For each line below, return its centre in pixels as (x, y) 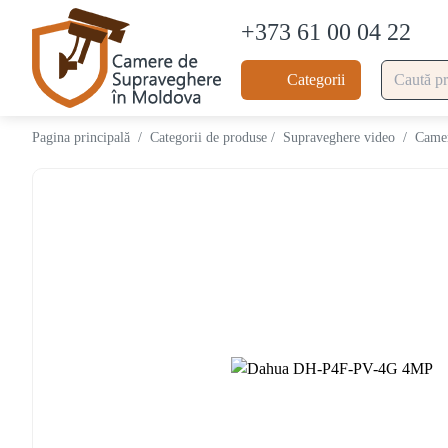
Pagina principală (81, 137)
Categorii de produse (208, 137)
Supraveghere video (339, 137)
